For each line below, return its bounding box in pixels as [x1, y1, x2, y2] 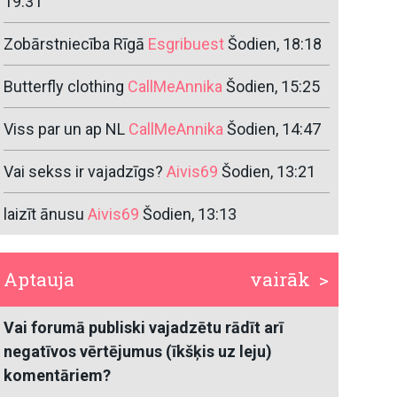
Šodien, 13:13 [143, 205, 237, 224]
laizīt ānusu [4, 205, 85, 224]
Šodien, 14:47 [227, 120, 322, 139]
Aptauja [4, 267, 75, 292]
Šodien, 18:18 [228, 35, 323, 54]
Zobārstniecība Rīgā [4, 35, 145, 54]
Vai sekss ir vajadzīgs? [4, 162, 167, 182]
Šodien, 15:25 [226, 77, 321, 97]
